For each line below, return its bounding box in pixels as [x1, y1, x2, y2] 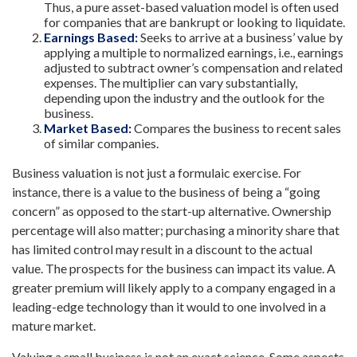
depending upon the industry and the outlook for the [44, 90, 324, 106]
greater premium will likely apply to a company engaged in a [12, 280, 335, 296]
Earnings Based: [44, 29, 138, 45]
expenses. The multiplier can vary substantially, [44, 75, 297, 91]
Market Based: [44, 120, 131, 136]
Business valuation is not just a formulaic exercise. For [12, 165, 301, 181]
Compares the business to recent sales [131, 120, 341, 136]
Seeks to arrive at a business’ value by [138, 29, 343, 45]
